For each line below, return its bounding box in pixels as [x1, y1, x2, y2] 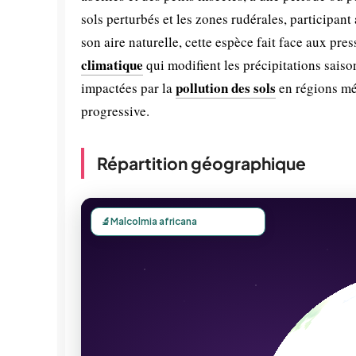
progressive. [81, 102, 149, 120]
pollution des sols [176, 78, 276, 98]
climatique [81, 55, 143, 75]
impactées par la [81, 79, 176, 97]
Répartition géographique [97, 153, 306, 174]
